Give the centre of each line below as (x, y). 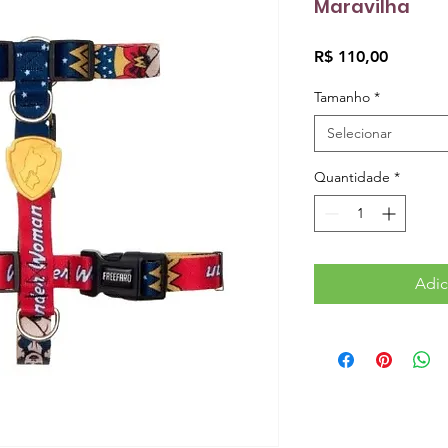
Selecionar (359, 133)
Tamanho (342, 97)
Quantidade (352, 177)
